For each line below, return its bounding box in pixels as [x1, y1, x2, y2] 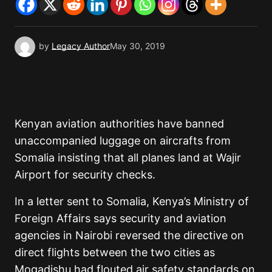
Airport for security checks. [15, 168, 155, 182]
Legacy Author [52, 41, 110, 52]
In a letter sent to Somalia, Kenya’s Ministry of [15, 195, 249, 208]
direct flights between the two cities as [15, 246, 215, 259]
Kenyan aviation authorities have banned [15, 117, 224, 131]
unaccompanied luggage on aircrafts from [15, 134, 231, 148]
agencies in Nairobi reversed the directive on [15, 229, 244, 242]
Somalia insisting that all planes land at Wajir [15, 151, 241, 165]
